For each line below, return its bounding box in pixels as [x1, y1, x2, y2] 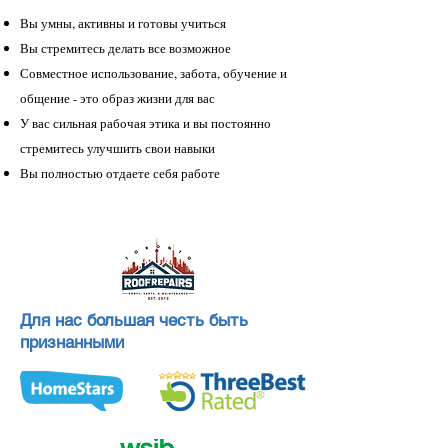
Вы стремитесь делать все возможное [20, 39, 231, 57]
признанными [20, 332, 124, 352]
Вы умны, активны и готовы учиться [20, 14, 226, 32]
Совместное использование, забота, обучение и [20, 64, 287, 82]
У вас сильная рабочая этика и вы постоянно [20, 114, 271, 132]
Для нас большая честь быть [20, 310, 248, 330]
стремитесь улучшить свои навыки [20, 139, 215, 157]
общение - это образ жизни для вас [20, 89, 215, 107]
